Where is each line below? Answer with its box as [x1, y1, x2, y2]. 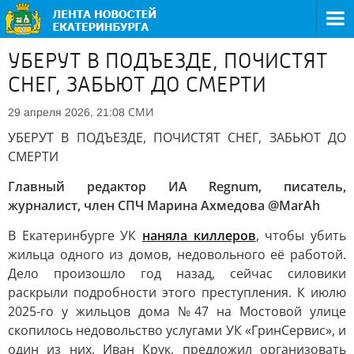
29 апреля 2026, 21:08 [8, 106, 125, 119]
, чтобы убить [255, 227, 347, 244]
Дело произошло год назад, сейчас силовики [8, 265, 346, 282]
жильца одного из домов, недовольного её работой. [8, 246, 346, 263]
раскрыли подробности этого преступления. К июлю [8, 284, 346, 301]
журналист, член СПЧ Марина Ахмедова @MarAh [8, 197, 320, 214]
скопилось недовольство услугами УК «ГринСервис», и [8, 322, 346, 339]
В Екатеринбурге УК [8, 227, 142, 244]
